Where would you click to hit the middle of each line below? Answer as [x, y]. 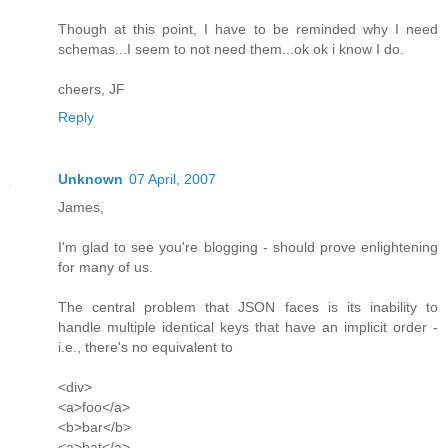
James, [81, 207]
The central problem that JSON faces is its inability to [248, 307]
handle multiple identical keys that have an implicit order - [248, 327]
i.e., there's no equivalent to [145, 347]
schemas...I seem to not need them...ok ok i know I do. [231, 49]
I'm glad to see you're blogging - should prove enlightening [248, 247]
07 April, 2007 [172, 179]
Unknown [90, 179]
